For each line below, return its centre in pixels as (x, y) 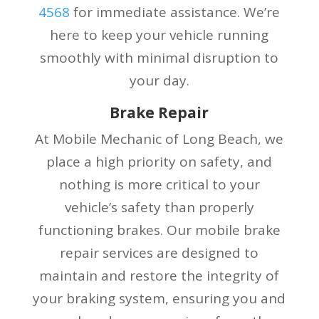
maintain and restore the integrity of (159, 275)
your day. (159, 80)
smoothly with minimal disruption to (159, 57)
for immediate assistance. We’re (175, 12)
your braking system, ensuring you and (159, 298)
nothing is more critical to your (159, 184)
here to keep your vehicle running (159, 35)
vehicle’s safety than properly (159, 207)
